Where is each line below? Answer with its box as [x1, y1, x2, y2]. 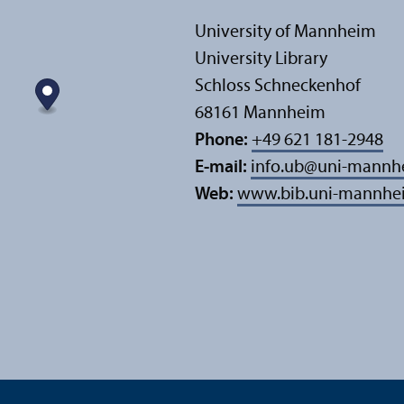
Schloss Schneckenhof [195, 78, 361, 96]
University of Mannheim [195, 23, 376, 42]
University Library [195, 50, 327, 69]
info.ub [251, 159, 304, 178]
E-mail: [195, 159, 251, 178]
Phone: [195, 132, 248, 151]
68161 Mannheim [195, 105, 326, 124]
